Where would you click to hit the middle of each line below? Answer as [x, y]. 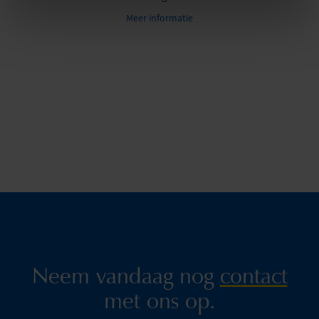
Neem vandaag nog [126, 276]
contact [253, 276]
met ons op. [159, 300]
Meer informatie [159, 17]
